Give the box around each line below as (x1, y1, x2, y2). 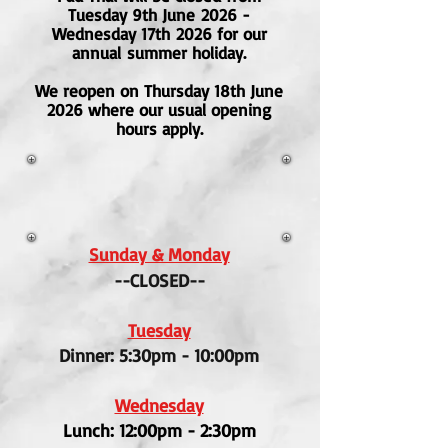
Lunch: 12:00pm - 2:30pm (62, 419, 256, 441)
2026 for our (169, 23, 267, 44)
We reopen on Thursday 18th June (35, 80, 283, 101)
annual (72, 42, 121, 63)
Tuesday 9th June (68, 4, 195, 25)
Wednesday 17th (51, 23, 170, 44)
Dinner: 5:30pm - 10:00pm (59, 344, 259, 366)
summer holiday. (121, 42, 246, 63)
